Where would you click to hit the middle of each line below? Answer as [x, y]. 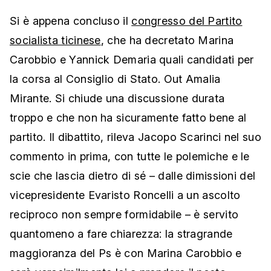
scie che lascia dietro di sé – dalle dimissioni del [133, 176]
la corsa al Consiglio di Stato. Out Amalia [115, 79]
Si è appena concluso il [71, 21]
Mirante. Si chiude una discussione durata [117, 99]
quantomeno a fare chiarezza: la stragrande [121, 234]
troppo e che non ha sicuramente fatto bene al [128, 118]
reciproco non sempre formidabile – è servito [124, 215]
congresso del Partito [187, 21]
